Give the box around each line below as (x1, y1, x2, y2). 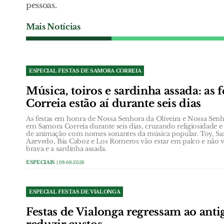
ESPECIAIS (26, 158, 55, 165)
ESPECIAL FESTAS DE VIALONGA (29, 188, 120, 195)
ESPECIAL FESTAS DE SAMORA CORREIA (29, 67, 141, 74)
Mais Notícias (26, 21, 80, 31)
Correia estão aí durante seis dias (26, 96, 201, 110)
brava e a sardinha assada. (26, 144, 106, 153)
